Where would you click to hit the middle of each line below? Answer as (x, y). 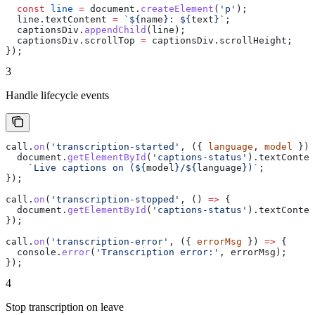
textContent (76, 20)
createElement (177, 9)
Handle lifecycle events (57, 96)
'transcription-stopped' (115, 200)
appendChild (115, 30)
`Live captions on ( (70, 168)
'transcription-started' (115, 147)
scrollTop (110, 41)
